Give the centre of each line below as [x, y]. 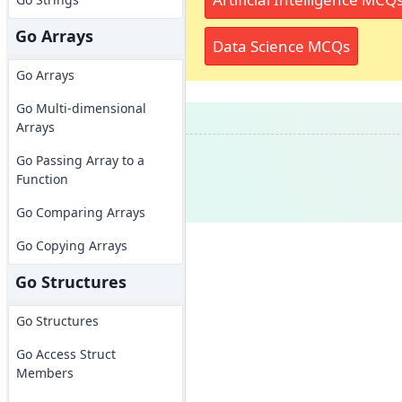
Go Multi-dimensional [81, 108]
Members [44, 373]
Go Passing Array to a [80, 160]
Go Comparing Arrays [80, 212]
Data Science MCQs [281, 46]
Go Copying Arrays [71, 245]
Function [42, 179]
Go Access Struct [66, 354]
